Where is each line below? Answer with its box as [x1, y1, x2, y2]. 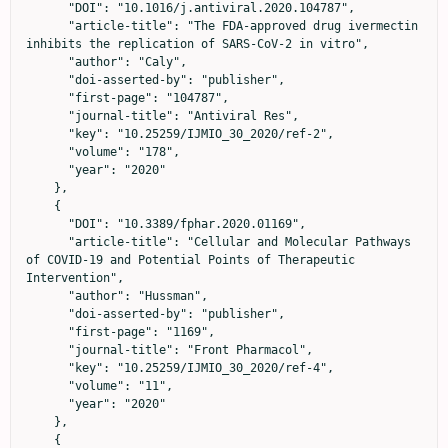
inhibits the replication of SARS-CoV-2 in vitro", [26, 37, 369, 51]
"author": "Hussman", [26, 289, 68, 303]
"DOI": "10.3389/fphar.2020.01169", [26, 217, 68, 231]
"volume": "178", [26, 145, 68, 159]
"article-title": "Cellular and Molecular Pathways [26, 235, 68, 249]
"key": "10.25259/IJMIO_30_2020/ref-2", [26, 127, 68, 141]
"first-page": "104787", [26, 91, 68, 105]
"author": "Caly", [26, 55, 68, 69]
